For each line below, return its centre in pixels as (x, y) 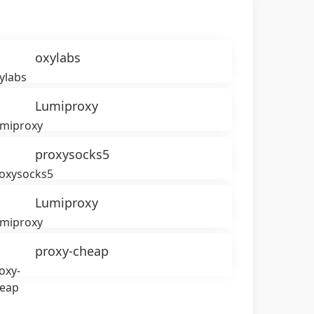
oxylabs (58, 57)
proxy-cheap (72, 251)
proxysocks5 (73, 154)
